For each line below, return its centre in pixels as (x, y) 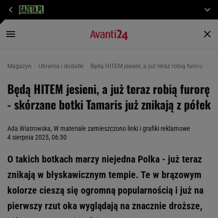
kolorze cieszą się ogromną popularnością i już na (105, 190)
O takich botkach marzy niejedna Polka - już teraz (105, 159)
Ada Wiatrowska (29, 128)
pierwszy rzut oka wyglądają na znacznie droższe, (105, 206)
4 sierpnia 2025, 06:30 (37, 137)
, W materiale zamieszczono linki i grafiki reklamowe (120, 128)
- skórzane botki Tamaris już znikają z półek (109, 104)
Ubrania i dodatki (62, 66)
